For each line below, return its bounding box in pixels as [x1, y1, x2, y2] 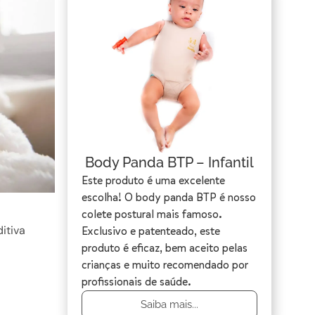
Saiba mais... [141, 298, 198, 311]
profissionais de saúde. [82, 274, 191, 290]
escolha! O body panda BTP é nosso [82, 190, 256, 205]
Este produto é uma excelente [82, 173, 225, 188]
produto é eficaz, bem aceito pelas [82, 240, 247, 256]
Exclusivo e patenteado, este [82, 224, 220, 239]
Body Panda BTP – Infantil [85, 154, 254, 172]
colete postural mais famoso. [82, 207, 222, 222]
